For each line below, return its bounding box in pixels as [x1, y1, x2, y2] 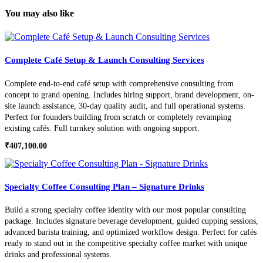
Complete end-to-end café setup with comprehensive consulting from [5, 79, 234, 88]
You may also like [5, 8, 74, 19]
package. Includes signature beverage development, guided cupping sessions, [5, 217, 258, 226]
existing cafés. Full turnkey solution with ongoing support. [5, 123, 200, 133]
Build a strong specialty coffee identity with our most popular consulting [5, 205, 246, 215]
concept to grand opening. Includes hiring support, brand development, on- [5, 90, 254, 99]
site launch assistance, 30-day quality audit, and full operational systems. [5, 101, 245, 110]
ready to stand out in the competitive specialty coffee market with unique [5, 239, 247, 248]
